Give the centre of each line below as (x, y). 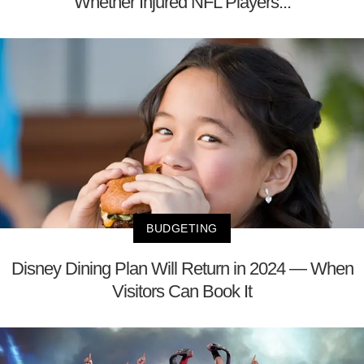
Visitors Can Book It (182, 292)
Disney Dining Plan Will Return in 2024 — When (182, 269)
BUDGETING (182, 229)
